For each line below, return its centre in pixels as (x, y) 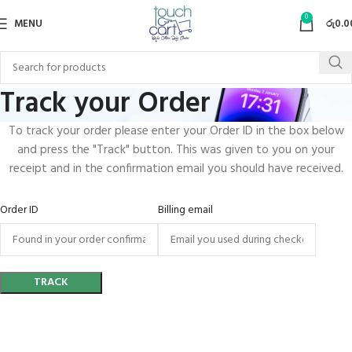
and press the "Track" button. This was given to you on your (176, 150)
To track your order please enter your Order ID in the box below (176, 131)
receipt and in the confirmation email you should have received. (176, 169)
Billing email (185, 210)
